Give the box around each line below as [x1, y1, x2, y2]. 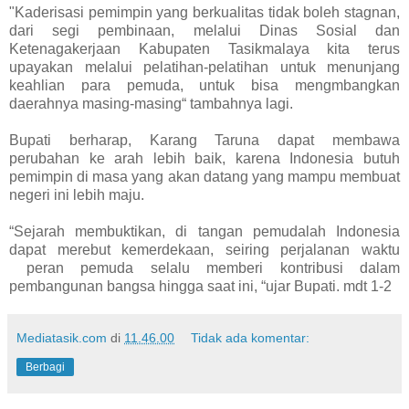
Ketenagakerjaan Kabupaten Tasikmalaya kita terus [9, 40, 400, 57]
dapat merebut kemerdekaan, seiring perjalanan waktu [9, 241, 400, 257]
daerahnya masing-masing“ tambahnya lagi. [9, 95, 293, 111]
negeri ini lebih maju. [9, 186, 148, 203]
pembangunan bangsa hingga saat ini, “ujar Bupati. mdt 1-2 [9, 278, 392, 294]
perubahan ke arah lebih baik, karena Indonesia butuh [9, 150, 400, 166]
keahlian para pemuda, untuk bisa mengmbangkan [9, 77, 400, 93]
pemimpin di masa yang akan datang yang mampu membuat [9, 168, 400, 184]
